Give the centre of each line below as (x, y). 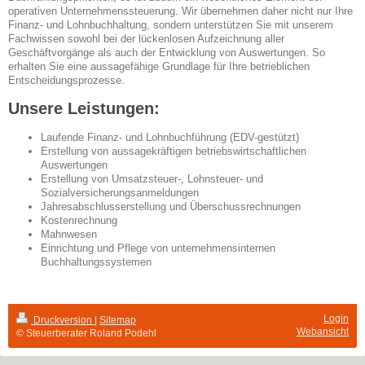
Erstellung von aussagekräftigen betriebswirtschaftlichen (174, 152)
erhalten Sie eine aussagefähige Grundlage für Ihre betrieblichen (159, 67)
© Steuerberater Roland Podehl (86, 334)
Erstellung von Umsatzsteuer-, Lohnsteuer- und (152, 179)
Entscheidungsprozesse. (66, 81)
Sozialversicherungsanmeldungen (120, 193)
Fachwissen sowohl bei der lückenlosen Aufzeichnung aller (146, 39)
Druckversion (63, 321)
